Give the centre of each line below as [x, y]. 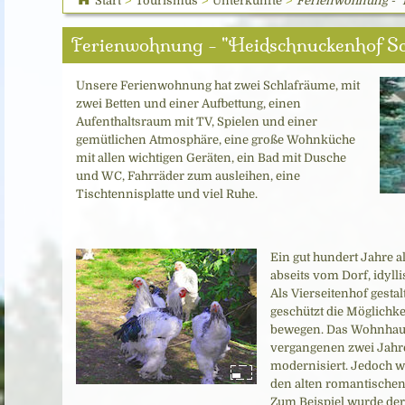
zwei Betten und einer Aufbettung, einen [188, 104]
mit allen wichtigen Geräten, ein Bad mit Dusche [211, 158]
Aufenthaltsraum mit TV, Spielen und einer [197, 122]
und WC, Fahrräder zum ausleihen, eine [188, 176]
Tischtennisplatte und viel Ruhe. [167, 194]
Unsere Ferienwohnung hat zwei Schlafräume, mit [218, 85]
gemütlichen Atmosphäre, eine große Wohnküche [216, 140]
